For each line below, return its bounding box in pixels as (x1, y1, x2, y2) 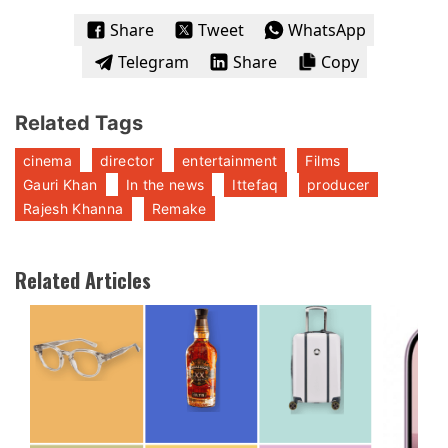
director (100, 151, 154, 169)
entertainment (181, 151, 278, 169)
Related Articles (15, 264, 151, 295)
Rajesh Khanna (23, 199, 124, 217)
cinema (23, 151, 73, 169)
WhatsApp (288, 18, 366, 41)
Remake (151, 199, 207, 217)
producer (306, 175, 370, 193)
